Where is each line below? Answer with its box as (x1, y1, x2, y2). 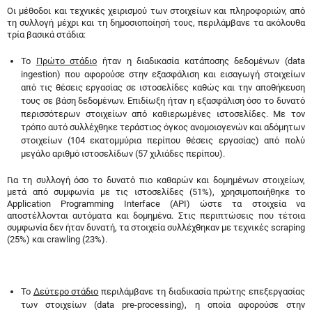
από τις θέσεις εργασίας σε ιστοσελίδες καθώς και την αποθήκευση (21, 82, 305, 93)
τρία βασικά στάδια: (7, 29, 86, 40)
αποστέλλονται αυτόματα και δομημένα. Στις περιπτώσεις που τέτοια (7, 210, 305, 221)
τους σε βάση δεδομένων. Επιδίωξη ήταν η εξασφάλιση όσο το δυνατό (21, 95, 305, 106)
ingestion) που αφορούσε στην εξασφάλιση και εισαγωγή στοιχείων (21, 69, 305, 79)
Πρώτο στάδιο (36, 56, 97, 66)
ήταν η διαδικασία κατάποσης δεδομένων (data (97, 56, 305, 66)
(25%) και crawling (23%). (7, 234, 107, 244)
